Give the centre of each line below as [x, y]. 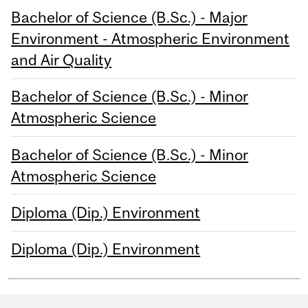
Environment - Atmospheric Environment [151, 39]
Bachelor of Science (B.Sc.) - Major [130, 18]
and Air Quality [62, 60]
